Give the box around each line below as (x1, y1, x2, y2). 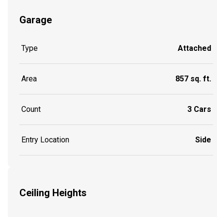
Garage (19, 14, 52, 26)
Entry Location (21, 135, 69, 145)
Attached (178, 44, 211, 53)
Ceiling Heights (19, 186, 87, 199)
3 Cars (187, 105, 211, 114)
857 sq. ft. (175, 74, 211, 84)
